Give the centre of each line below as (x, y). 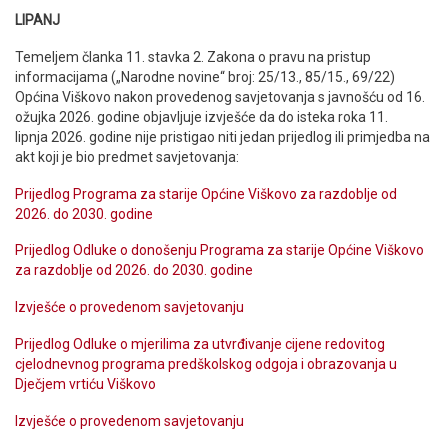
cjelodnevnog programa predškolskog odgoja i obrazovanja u (206, 363)
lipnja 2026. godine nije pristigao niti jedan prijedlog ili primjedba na (222, 136)
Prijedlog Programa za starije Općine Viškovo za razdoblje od (206, 193)
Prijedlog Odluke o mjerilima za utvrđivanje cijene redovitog (200, 343)
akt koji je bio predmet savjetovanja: (127, 156)
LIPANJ (37, 19)
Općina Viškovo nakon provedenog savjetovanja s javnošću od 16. (220, 96)
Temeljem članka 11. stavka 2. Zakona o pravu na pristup (193, 56)
